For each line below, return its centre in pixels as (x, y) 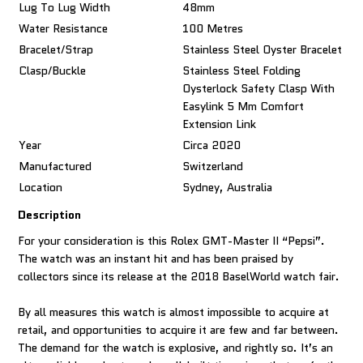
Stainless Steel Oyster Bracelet (263, 49)
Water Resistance (64, 28)
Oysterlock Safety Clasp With (259, 88)
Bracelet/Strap (56, 49)
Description (50, 215)
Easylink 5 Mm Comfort (243, 106)
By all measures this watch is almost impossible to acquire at (174, 312)
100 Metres (213, 28)
